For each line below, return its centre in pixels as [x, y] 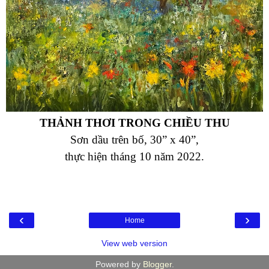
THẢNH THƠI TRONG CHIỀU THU [134, 123]
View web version [134, 243]
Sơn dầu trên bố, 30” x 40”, [134, 140]
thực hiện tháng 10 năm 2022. [134, 157]
